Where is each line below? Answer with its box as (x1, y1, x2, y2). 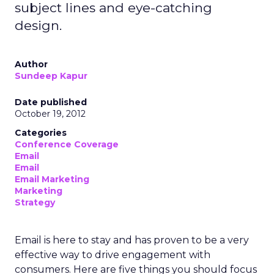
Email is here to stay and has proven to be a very (15, 234, 249, 246)
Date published (15, 97, 87, 108)
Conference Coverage (15, 139, 119, 150)
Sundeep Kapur (15, 70, 87, 81)
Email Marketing (15, 174, 89, 185)
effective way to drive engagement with (15, 249, 210, 261)
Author (15, 59, 48, 70)
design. (15, 18, 62, 33)
